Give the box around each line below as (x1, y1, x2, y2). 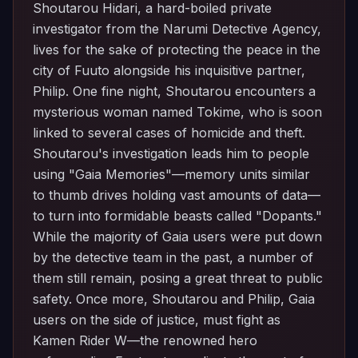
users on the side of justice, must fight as (33, 312, 280, 328)
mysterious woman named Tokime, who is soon (33, 104, 322, 120)
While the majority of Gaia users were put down (33, 229, 322, 245)
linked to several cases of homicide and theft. (33, 125, 305, 141)
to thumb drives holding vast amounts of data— (33, 187, 320, 203)
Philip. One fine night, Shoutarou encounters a (33, 83, 316, 99)
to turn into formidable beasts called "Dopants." (33, 208, 322, 224)
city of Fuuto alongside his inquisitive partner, (33, 62, 305, 78)
